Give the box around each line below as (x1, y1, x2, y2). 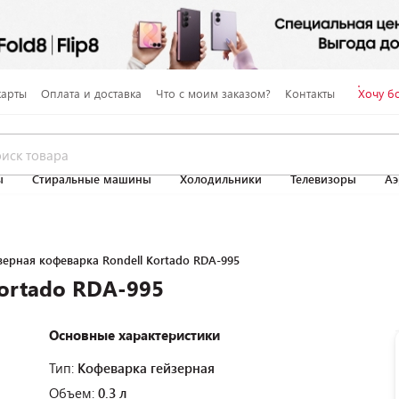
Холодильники (180, 171, 262, 187)
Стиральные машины (32, 171, 151, 187)
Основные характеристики (49, 326, 220, 344)
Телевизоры (290, 171, 356, 187)
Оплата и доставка (40, 85, 142, 102)
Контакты (284, 85, 335, 102)
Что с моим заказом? (155, 85, 271, 102)
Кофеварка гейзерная (77, 359, 215, 377)
